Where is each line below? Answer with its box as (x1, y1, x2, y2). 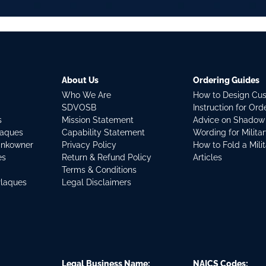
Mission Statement (61, 115, 134, 125)
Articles (193, 153, 223, 163)
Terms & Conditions (61, 165, 137, 175)
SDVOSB (61, 103, 96, 113)
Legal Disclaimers (61, 178, 131, 188)
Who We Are (61, 90, 111, 100)
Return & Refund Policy (61, 153, 151, 163)
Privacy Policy (61, 140, 116, 150)
